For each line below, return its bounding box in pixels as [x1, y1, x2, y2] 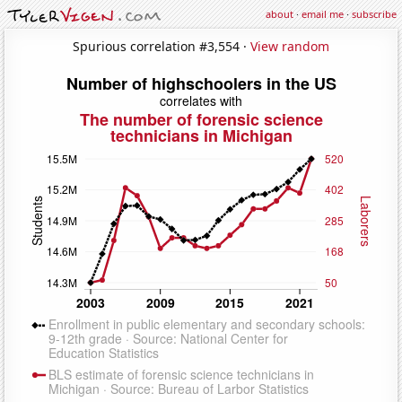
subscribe [352, 7, 397, 21]
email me [301, 7, 344, 21]
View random [250, 37, 329, 55]
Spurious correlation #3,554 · [73, 37, 250, 55]
